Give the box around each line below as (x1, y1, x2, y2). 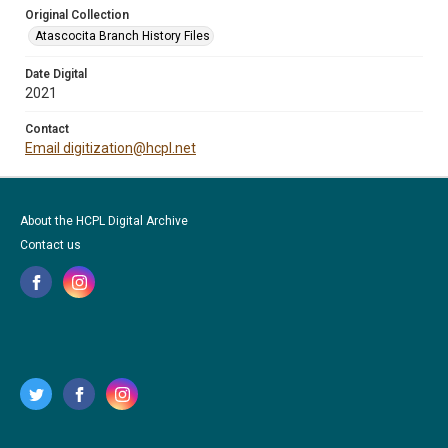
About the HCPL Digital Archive (20, 214, 188, 228)
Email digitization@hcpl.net (25, 140, 196, 156)
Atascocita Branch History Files (35, 29, 210, 43)
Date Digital (25, 67, 87, 81)
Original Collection (25, 8, 129, 22)
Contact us (20, 238, 81, 252)
